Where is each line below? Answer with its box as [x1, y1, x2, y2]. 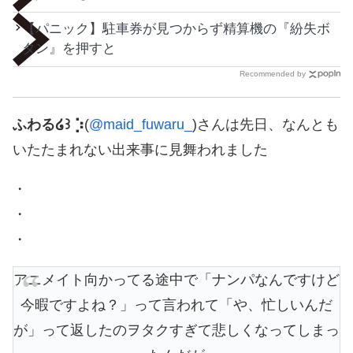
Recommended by [240, 69, 306, 79]
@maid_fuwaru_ [89, 117, 192, 133]
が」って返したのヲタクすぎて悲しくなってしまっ [13, 322, 340, 339]
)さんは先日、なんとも [192, 117, 339, 133]
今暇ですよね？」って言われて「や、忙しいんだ [20, 297, 333, 314]
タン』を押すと [22, 41, 116, 57]
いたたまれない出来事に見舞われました [13, 142, 268, 158]
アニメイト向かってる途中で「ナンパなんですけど [13, 272, 340, 288]
